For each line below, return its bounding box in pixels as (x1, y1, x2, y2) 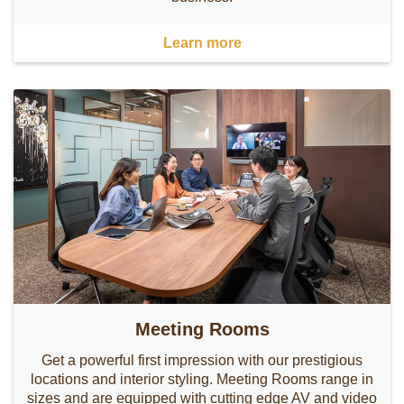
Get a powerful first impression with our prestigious (41, 353, 363, 369)
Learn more (162, 34, 242, 50)
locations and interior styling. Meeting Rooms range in (31, 372, 373, 388)
